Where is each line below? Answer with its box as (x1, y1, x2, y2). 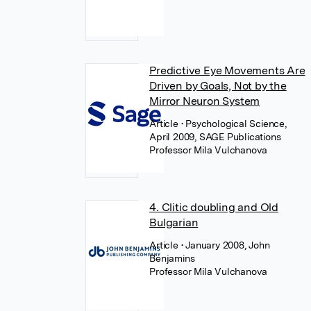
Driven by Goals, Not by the (149, 79, 287, 92)
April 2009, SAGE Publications (149, 131, 281, 142)
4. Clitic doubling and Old (149, 201, 278, 214)
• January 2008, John (180, 239, 270, 251)
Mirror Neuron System (149, 94, 260, 108)
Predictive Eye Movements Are (149, 64, 305, 77)
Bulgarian (149, 216, 199, 229)
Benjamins (149, 253, 195, 264)
